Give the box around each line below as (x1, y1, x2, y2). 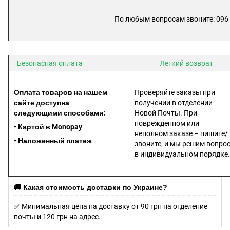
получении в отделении (135, 99, 213, 107)
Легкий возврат (156, 59, 213, 68)
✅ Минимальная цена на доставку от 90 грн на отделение (14, 202, 207, 211)
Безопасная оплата (14, 59, 83, 68)
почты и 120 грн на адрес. (14, 213, 101, 221)
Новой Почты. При (135, 109, 197, 118)
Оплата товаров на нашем (14, 88, 107, 97)
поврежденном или (135, 119, 199, 128)
